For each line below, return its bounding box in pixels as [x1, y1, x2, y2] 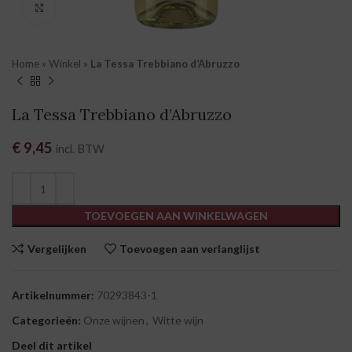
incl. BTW [56, 142, 104, 156]
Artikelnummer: [12, 288, 97, 302]
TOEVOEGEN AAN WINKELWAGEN [84, 209, 268, 222]
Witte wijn [152, 313, 203, 327]
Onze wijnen [83, 313, 145, 327]
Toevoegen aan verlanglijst [119, 241, 261, 255]
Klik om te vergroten [55, 2, 158, 14]
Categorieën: [12, 313, 81, 327]
